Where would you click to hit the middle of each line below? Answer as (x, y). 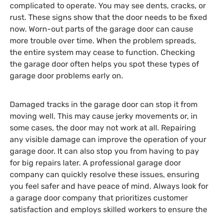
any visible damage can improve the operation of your (108, 139)
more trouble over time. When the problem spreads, (103, 41)
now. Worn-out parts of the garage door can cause (101, 29)
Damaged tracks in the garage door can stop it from (104, 104)
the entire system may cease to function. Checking (102, 53)
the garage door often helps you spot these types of (104, 64)
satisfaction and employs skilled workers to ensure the (109, 209)
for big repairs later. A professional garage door (95, 163)
